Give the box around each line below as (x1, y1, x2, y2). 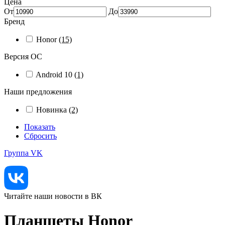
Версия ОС (4, 52, 42, 61)
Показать (24, 123, 55, 131)
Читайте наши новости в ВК (4, 191, 102, 200)
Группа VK (4, 149, 43, 157)
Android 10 (36, 70, 74, 79)
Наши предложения (4, 87, 72, 96)
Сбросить (24, 132, 57, 140)
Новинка (36, 105, 69, 114)
